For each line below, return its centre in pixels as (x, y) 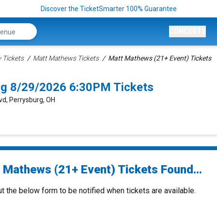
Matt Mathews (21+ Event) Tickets (160, 58)
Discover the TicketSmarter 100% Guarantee (108, 9)
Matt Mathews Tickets (66, 58)
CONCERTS (187, 31)
